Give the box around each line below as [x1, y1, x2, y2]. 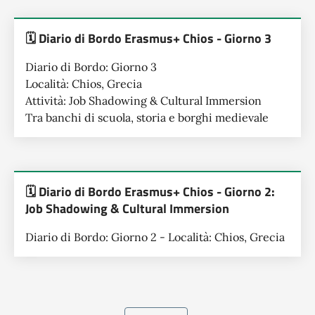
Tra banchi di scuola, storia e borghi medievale [25, 110, 269, 124]
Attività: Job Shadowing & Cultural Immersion [25, 94, 262, 108]
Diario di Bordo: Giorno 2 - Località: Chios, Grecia [25, 230, 285, 244]
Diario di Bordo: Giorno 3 [25, 60, 157, 74]
